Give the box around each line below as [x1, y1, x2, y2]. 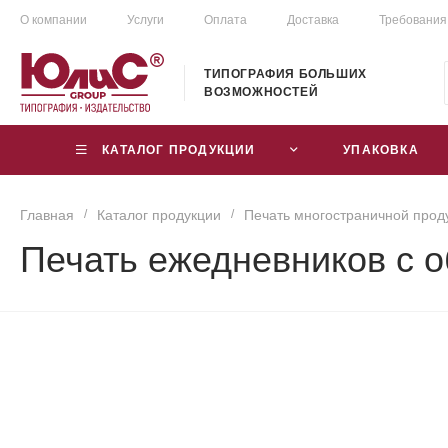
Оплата [204, 13, 247, 27]
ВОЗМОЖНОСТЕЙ [204, 84, 319, 99]
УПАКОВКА [343, 142, 419, 157]
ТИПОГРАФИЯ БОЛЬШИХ [204, 66, 367, 81]
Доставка [287, 13, 339, 27]
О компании [20, 13, 87, 27]
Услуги [127, 13, 164, 27]
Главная [20, 207, 74, 223]
